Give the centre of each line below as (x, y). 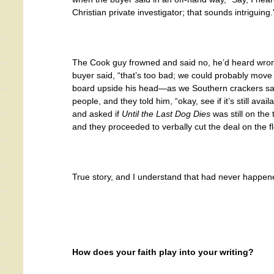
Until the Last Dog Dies (166, 114)
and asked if (97, 114)
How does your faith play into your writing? (163, 252)
